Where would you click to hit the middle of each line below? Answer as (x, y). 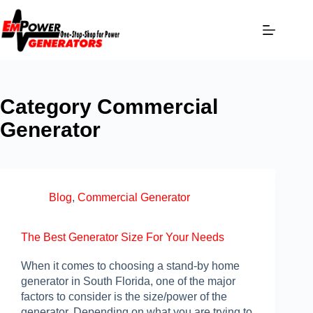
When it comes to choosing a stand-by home (130, 266)
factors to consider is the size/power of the (124, 297)
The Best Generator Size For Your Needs (123, 237)
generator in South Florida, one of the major (128, 281)
